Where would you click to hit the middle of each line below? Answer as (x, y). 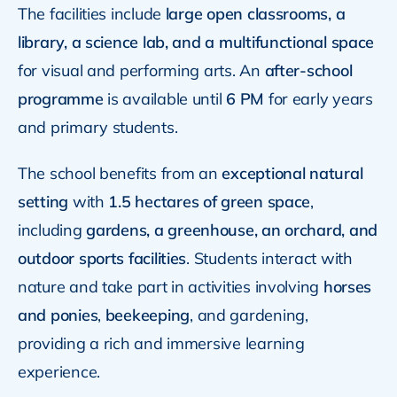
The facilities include (91, 13)
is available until (165, 98)
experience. (58, 371)
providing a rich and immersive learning (161, 343)
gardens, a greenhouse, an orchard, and (232, 230)
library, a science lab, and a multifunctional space (196, 42)
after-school (308, 70)
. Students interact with (269, 258)
